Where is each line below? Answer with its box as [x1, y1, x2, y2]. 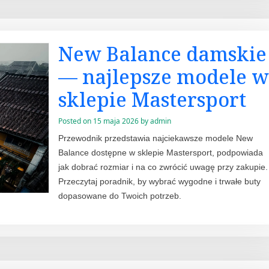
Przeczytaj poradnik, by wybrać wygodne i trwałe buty [58, 176, 261, 186]
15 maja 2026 [92, 116, 139, 127]
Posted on [58, 116, 93, 127]
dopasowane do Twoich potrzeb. [58, 190, 181, 201]
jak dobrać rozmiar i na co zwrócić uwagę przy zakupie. [58, 162, 268, 172]
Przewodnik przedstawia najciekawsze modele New [58, 133, 253, 143]
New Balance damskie [58, 41, 267, 67]
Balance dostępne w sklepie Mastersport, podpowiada [58, 147, 263, 157]
